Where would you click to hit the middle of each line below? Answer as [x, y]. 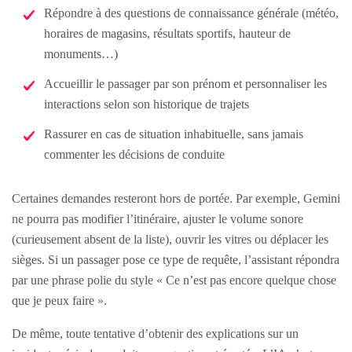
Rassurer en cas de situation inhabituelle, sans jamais [174, 134]
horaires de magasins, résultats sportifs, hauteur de [167, 33]
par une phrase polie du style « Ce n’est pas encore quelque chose [174, 280]
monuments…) [81, 53]
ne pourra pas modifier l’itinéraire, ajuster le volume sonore [158, 218]
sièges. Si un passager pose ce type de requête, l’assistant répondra [176, 259]
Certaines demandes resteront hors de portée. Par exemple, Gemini [176, 198]
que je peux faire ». [59, 300]
